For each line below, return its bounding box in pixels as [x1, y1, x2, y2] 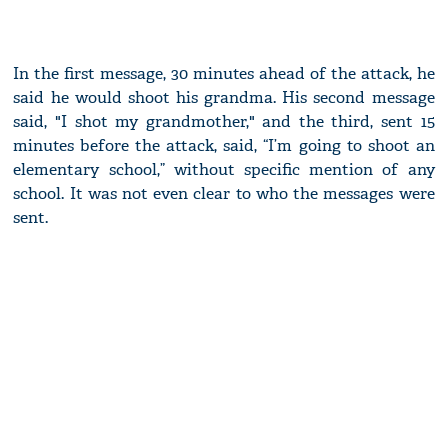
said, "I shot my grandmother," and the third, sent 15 [13, 111, 435, 133]
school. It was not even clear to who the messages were [13, 183, 435, 205]
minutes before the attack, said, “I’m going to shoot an [13, 135, 435, 157]
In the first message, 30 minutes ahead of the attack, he [13, 63, 435, 85]
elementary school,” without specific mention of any [13, 159, 435, 181]
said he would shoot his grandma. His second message [13, 87, 435, 109]
